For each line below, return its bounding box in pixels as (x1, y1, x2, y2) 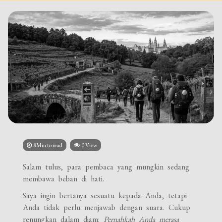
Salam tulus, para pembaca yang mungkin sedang (23, 161, 190, 172)
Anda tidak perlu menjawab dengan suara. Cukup (23, 202, 191, 213)
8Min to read (33, 141, 63, 149)
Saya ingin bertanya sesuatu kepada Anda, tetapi (23, 190, 187, 201)
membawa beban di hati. (23, 173, 105, 184)
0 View (81, 141, 98, 149)
